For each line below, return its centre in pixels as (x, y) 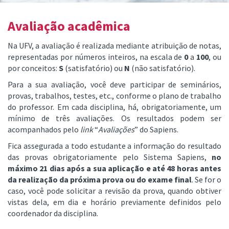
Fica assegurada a (39, 146)
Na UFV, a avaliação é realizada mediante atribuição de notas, (114, 46)
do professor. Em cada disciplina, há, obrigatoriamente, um (114, 107)
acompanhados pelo (44, 130)
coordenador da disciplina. (53, 213)
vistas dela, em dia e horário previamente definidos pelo (114, 202)
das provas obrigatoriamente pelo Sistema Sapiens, (110, 157)
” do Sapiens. (156, 130)
